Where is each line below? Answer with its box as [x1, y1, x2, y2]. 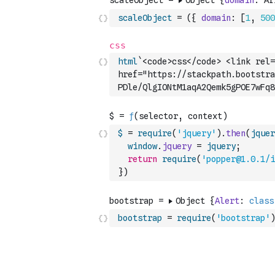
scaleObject [118, 13, 172, 23]
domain [201, 13, 231, 23]
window [128, 141, 157, 151]
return [128, 154, 157, 164]
